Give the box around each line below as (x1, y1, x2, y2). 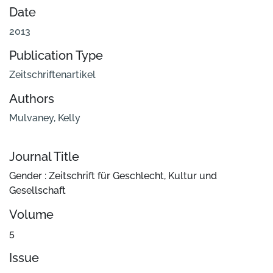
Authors (9, 91, 54, 107)
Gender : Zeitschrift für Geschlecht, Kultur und (9, 170, 217, 182)
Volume (9, 207, 54, 222)
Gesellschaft (9, 185, 66, 197)
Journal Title (9, 149, 79, 165)
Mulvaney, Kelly (9, 112, 80, 124)
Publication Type (9, 48, 103, 63)
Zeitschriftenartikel (9, 69, 96, 81)
